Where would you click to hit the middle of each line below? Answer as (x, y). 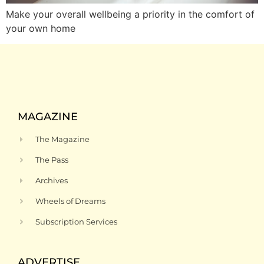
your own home (41, 29)
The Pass (52, 159)
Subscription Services (77, 221)
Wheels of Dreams (71, 201)
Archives (52, 180)
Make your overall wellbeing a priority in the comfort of (130, 14)
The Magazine (63, 139)
